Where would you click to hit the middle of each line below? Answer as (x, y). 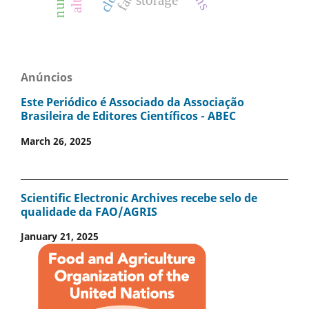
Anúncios (47, 77)
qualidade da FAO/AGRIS (89, 212)
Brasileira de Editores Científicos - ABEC (128, 116)
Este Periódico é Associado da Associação (132, 102)
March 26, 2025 (56, 141)
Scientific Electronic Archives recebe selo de (139, 198)
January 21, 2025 (60, 237)
